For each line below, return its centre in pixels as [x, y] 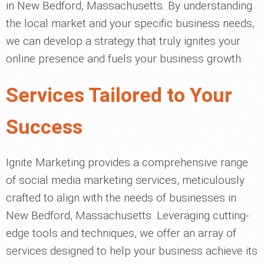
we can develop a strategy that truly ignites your [123, 41]
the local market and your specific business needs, [130, 23]
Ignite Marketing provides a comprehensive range [127, 162]
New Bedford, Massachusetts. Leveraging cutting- [127, 215]
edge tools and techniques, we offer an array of [121, 233]
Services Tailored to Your [119, 95]
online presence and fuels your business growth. [125, 59]
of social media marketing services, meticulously [125, 180]
